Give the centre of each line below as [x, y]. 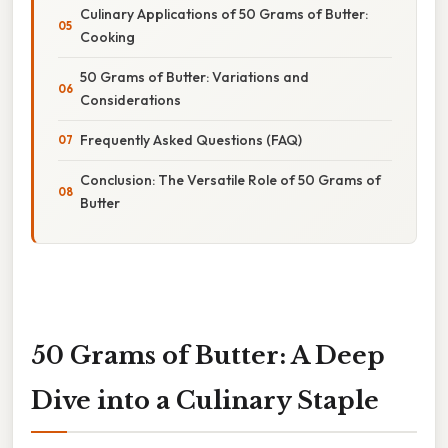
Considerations [130, 99]
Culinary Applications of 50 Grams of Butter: [224, 13]
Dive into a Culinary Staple [205, 400]
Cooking [107, 36]
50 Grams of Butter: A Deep [208, 355]
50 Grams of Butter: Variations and [194, 76]
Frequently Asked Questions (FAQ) [191, 139]
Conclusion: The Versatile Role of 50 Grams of [230, 179]
